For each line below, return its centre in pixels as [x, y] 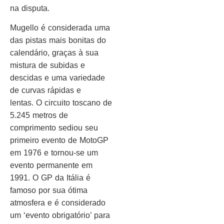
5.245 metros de [39, 115]
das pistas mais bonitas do [58, 40]
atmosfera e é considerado [58, 203]
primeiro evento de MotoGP [59, 140]
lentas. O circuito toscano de [61, 103]
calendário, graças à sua [54, 53]
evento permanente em [51, 165]
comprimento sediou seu [54, 128]
